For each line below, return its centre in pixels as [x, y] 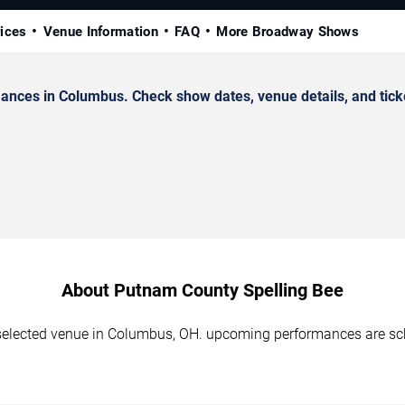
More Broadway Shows [288, 32]
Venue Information [100, 32]
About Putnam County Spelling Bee [202, 291]
